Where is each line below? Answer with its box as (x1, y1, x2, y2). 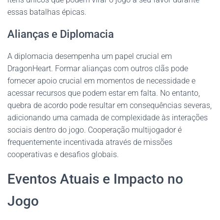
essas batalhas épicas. (7, 7, 86, 17)
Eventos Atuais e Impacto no (7, 171, 183, 187)
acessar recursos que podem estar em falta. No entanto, (7, 88, 200, 98)
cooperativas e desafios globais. (7, 150, 119, 159)
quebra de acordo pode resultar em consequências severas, (7, 101, 212, 110)
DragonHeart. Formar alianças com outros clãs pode (7, 64, 188, 73)
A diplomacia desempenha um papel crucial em (7, 52, 172, 61)
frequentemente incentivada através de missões (7, 137, 172, 147)
